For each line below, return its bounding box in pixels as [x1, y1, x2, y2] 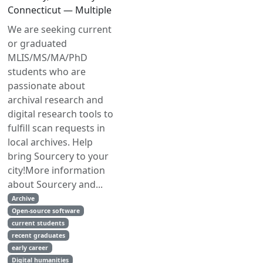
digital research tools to [8, 107, 113, 120]
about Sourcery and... [8, 178, 103, 191]
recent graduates [11, 231, 65, 240]
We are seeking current [8, 23, 112, 36]
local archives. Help [8, 136, 93, 149]
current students [11, 219, 65, 227]
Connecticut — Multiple [8, 4, 112, 16]
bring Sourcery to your [8, 150, 109, 163]
